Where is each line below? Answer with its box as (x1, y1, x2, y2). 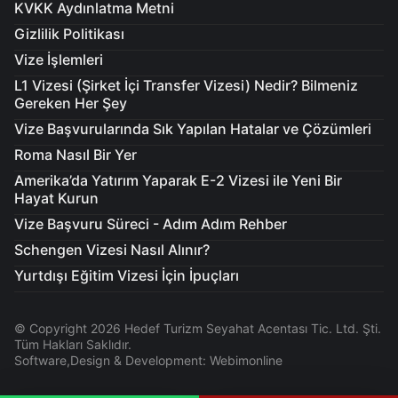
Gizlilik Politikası (14, 24, 124, 43)
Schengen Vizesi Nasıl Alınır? (14, 240, 210, 259)
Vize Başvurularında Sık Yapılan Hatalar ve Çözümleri (14, 119, 371, 138)
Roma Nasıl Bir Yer (14, 145, 137, 163)
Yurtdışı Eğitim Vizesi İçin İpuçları (14, 266, 239, 284)
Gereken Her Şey (14, 93, 127, 112)
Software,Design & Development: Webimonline (14, 352, 283, 368)
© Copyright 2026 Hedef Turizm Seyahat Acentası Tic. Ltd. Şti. (14, 320, 381, 336)
